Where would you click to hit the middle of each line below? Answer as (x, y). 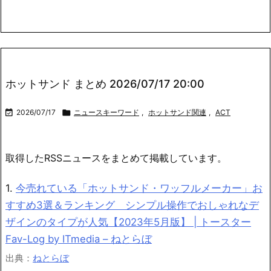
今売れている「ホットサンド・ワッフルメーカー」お (139, 188)
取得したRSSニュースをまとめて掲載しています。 (116, 158)
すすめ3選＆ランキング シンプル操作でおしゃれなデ (132, 205)
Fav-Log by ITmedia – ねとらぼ (79, 239)
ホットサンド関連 (177, 112)
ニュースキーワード (106, 112)
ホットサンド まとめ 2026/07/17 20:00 (105, 83)
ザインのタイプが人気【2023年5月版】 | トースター (128, 222)
